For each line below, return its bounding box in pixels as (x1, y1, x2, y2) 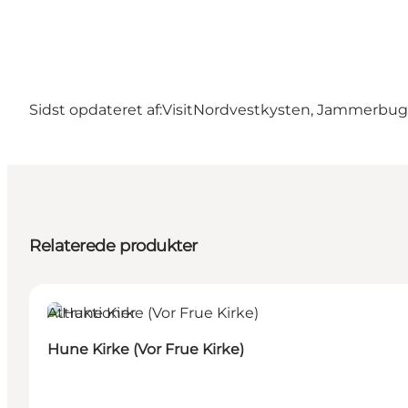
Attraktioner (47, 304, 136, 322)
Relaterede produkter (29, 236, 198, 257)
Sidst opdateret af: (29, 101, 162, 119)
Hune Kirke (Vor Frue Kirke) (47, 341, 244, 359)
